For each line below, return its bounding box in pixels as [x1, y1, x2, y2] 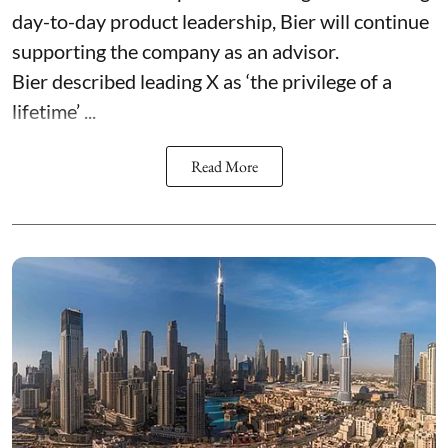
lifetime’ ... [12, 99, 96, 124]
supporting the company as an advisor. [12, 39, 339, 64]
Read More [190, 156, 258, 178]
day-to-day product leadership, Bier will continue [12, 9, 429, 34]
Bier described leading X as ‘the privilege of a [12, 69, 392, 94]
